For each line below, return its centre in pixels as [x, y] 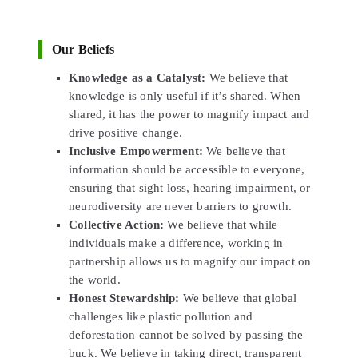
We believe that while [221, 224]
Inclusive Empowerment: [136, 151]
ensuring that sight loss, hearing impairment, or [190, 187]
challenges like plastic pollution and [161, 316]
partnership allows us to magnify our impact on [190, 261]
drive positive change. [125, 132]
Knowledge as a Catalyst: [137, 77]
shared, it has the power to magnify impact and [189, 114]
